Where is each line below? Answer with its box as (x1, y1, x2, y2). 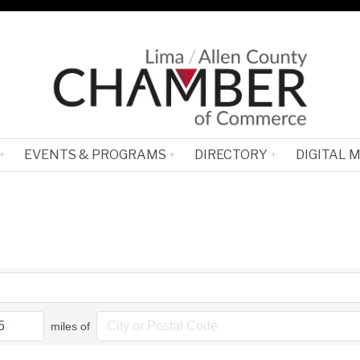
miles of (50, 319, 90, 333)
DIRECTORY (194, 147, 268, 163)
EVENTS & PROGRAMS (24, 147, 166, 163)
